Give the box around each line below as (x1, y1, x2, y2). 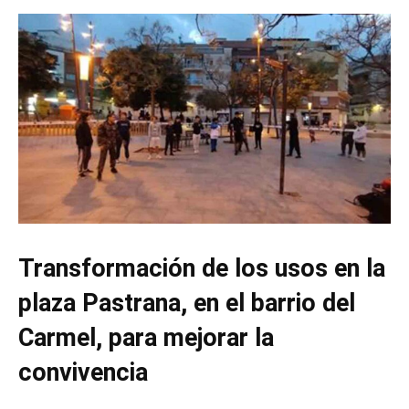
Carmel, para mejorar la (18, 322, 274, 352)
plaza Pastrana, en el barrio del (18, 288, 355, 318)
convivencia (18, 357, 148, 387)
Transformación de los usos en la (18, 253, 385, 283)
